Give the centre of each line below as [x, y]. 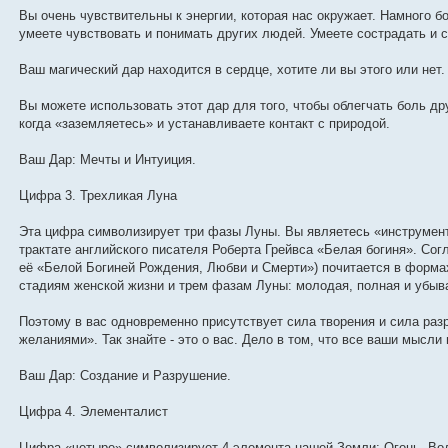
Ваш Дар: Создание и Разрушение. [125, 376]
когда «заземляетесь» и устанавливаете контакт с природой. [205, 124]
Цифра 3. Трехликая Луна [98, 196]
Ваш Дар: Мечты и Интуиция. [108, 160]
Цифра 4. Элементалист [94, 412]
